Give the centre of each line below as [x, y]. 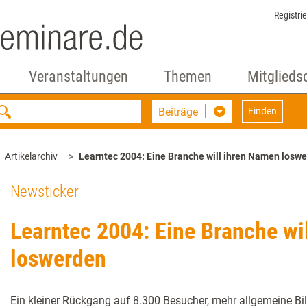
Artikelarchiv [31, 156]
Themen [187, 76]
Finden [263, 111]
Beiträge [179, 112]
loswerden [58, 258]
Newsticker [45, 192]
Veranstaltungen [78, 76]
